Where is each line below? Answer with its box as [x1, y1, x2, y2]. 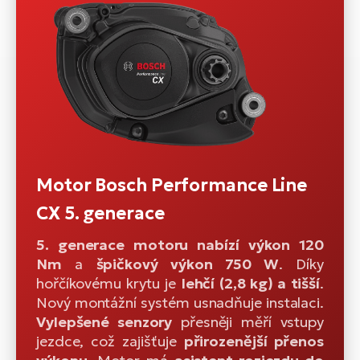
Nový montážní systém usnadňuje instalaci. [36, 292, 324, 312]
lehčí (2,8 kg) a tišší [181, 273, 321, 292]
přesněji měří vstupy [172, 312, 324, 331]
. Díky [279, 254, 325, 273]
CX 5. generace [36, 202, 165, 224]
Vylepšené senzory [36, 312, 173, 331]
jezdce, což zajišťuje [36, 331, 184, 350]
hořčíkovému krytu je [36, 273, 182, 292]
